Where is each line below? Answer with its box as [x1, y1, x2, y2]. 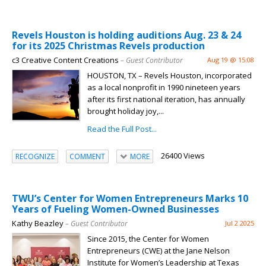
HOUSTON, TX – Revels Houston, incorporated [87, 70, 252, 81]
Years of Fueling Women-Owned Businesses [12, 202, 219, 216]
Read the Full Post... [87, 123, 157, 135]
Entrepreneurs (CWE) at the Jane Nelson [87, 245, 230, 256]
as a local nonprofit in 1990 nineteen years [87, 82, 240, 93]
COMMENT [69, 151, 105, 161]
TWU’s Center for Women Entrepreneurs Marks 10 [12, 192, 248, 205]
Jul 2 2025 [225, 218, 254, 228]
